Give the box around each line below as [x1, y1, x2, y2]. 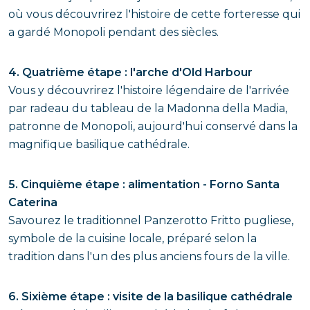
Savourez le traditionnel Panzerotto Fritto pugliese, [8, 214, 293, 227]
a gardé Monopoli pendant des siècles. [8, 26, 219, 39]
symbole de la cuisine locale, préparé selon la [8, 232, 257, 245]
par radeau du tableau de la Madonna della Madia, [8, 102, 287, 115]
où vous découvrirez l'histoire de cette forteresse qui [8, 8, 300, 21]
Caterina [8, 196, 57, 209]
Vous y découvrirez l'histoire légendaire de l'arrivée [8, 84, 289, 97]
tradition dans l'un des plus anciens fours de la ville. [8, 250, 290, 263]
